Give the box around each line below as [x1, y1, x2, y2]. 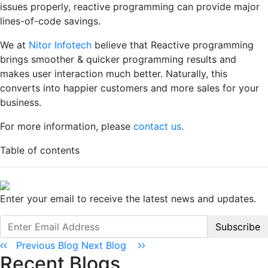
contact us [133, 120, 181, 132]
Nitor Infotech [29, 38, 92, 51]
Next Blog [81, 239, 138, 251]
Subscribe [215, 220, 260, 233]
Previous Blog [7, 239, 81, 251]
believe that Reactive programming [92, 38, 254, 51]
